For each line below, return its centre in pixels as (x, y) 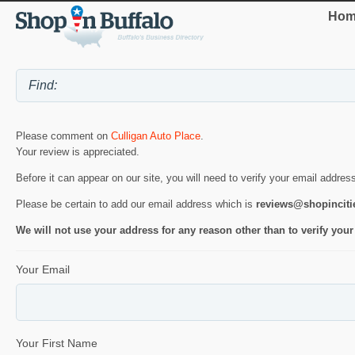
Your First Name (57, 344)
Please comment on (63, 136)
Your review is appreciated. (78, 152)
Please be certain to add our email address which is (136, 204)
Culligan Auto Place (156, 136)
